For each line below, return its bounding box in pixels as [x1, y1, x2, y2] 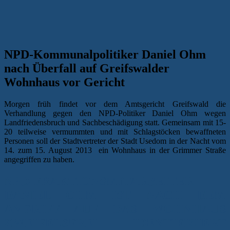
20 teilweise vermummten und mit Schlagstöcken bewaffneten [4, 127, 226, 136]
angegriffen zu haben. [4, 155, 74, 164]
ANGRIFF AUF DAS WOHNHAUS [4, 202, 226, 216]
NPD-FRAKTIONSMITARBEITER [4, 174, 194, 188]
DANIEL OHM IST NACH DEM [4, 188, 226, 202]
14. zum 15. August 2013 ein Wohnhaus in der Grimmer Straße [4, 145, 226, 155]
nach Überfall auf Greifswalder [4, 61, 169, 75]
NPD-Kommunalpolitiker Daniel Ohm [4, 47, 206, 61]
